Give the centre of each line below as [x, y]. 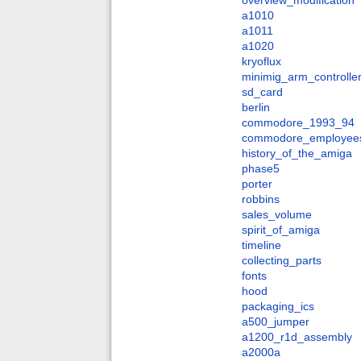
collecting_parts [282, 261]
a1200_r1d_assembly [297, 337]
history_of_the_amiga [297, 154]
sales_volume [277, 215]
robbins [261, 199]
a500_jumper [276, 322]
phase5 [261, 169]
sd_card [262, 92]
